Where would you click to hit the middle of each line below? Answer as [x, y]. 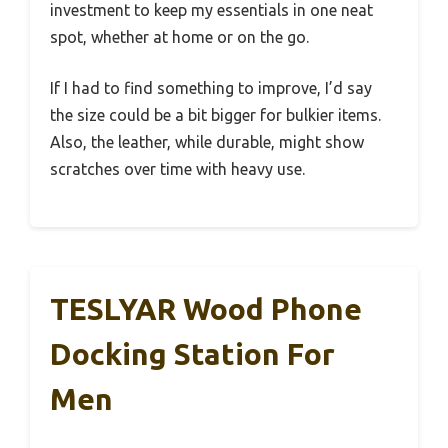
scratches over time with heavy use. [177, 168]
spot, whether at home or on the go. [179, 36]
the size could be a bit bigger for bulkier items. [215, 114]
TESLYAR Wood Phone [206, 308]
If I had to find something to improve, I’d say [211, 87]
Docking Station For [192, 353]
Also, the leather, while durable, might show [207, 141]
